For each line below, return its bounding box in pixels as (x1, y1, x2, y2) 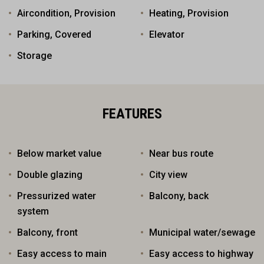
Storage (17, 49, 52, 61)
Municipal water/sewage (149, 226, 255, 238)
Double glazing (17, 169, 82, 180)
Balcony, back (149, 190, 209, 202)
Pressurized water (17, 190, 96, 202)
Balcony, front (17, 226, 78, 238)
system (17, 205, 49, 217)
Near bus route (149, 147, 213, 159)
